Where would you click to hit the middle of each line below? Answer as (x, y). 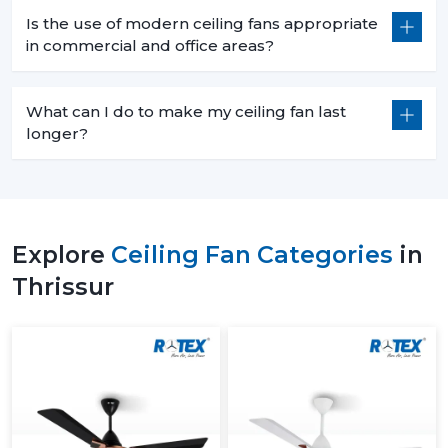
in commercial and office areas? (150, 45)
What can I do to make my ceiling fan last (186, 111)
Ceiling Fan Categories (252, 254)
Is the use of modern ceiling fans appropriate (202, 23)
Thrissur (63, 286)
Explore (61, 254)
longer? (57, 133)
